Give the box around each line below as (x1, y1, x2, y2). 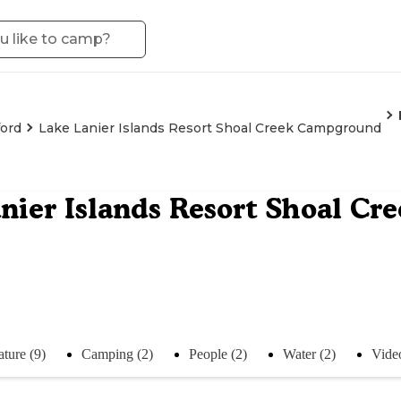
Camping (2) (81, 346, 153, 362)
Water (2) (283, 346, 336, 362)
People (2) (189, 346, 247, 362)
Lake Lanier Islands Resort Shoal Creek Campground (38, 120, 381, 136)
